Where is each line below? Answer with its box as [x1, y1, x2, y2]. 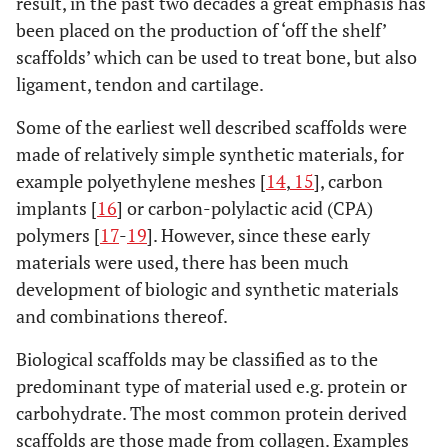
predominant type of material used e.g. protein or [16, 374, 407, 398]
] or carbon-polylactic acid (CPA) [117, 196, 373, 220]
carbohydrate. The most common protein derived [16, 401, 407, 425]
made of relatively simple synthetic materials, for [16, 142, 404, 166]
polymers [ [16, 223, 100, 247]
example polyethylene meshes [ [16, 169, 266, 193]
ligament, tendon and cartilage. [16, 72, 264, 96]
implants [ [16, 196, 97, 220]
